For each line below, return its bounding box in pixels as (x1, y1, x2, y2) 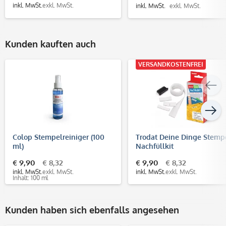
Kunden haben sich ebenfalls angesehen (5, 204, 179, 215)
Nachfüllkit (136, 141, 174, 150)
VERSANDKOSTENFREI (138, 60, 203, 68)
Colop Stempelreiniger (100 (13, 132, 104, 141)
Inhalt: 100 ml (13, 174, 48, 182)
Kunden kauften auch (5, 38, 96, 49)
